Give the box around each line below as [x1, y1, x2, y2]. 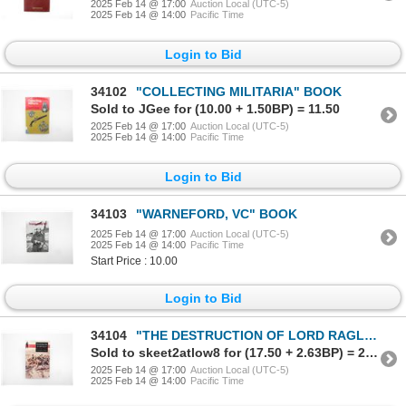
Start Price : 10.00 [91, 255, 178, 268]
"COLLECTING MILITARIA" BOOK [136, 83, 342, 99]
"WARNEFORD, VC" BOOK [136, 207, 297, 222]
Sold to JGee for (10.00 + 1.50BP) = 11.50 [91, 101, 340, 116]
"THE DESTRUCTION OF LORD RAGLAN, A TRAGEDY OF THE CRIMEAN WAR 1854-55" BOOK [136, 327, 364, 343]
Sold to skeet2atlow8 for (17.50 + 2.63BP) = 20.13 [365, 344, 378, 360]
